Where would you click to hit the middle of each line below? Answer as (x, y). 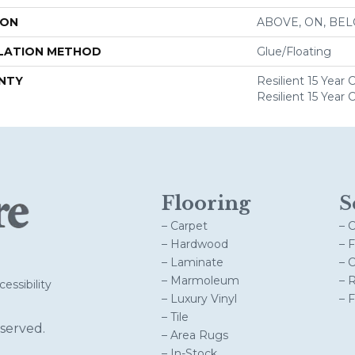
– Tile (175, 317)
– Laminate (193, 262)
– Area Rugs (195, 335)
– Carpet (185, 226)
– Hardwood (195, 244)
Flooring (206, 203)
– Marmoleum (200, 281)
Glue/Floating (294, 52)
